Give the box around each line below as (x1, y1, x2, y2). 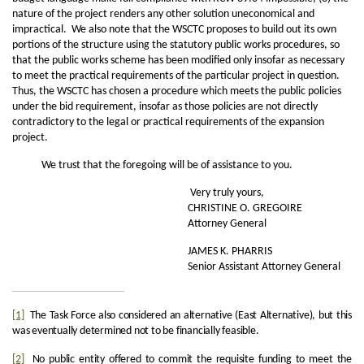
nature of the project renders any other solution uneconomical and (12, 8, 314, 20)
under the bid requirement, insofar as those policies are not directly (12, 101, 318, 113)
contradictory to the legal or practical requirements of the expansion (12, 116, 324, 128)
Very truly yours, (12, 187, 264, 199)
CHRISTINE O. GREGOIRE (12, 202, 302, 214)
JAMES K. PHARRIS (12, 245, 272, 258)
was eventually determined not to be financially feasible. (12, 325, 259, 337)
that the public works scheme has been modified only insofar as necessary (12, 54, 344, 67)
